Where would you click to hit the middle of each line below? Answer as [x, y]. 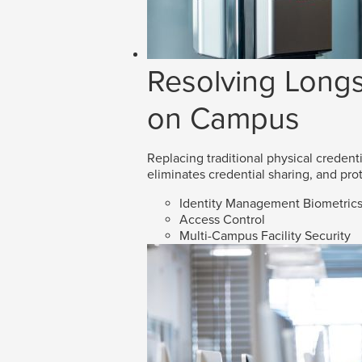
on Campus [223, 119]
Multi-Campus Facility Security [265, 236]
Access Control [222, 220]
